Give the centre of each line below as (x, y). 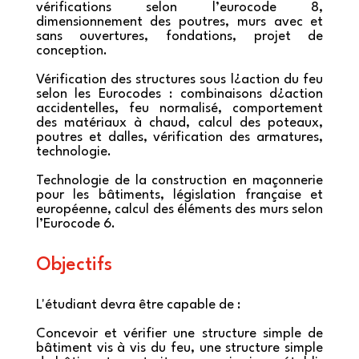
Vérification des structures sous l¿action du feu (179, 80)
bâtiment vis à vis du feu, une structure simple (179, 348)
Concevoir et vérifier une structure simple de (179, 334)
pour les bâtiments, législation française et (179, 195)
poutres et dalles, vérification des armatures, (179, 137)
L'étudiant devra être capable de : (138, 305)
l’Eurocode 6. (75, 224)
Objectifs (74, 265)
